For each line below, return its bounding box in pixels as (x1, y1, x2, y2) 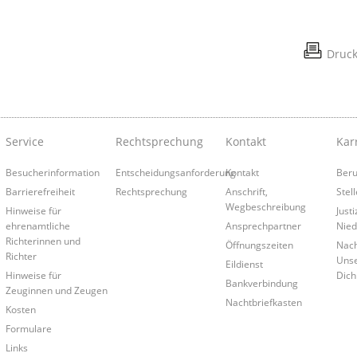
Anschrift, (226, 185, 269, 198)
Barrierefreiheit (5, 185, 75, 198)
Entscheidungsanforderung (115, 166, 236, 179)
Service (5, 134, 44, 150)
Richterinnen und (5, 234, 80, 248)
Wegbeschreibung (226, 200, 307, 214)
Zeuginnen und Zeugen (5, 284, 108, 297)
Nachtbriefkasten (226, 296, 303, 309)
